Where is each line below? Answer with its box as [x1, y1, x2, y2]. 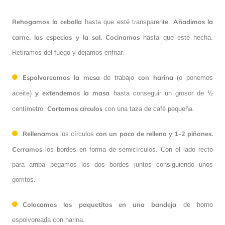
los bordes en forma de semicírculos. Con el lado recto [42, 146, 213, 154]
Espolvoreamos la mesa [23, 73, 104, 82]
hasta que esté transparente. [84, 18, 173, 26]
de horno [183, 201, 213, 209]
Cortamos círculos [47, 104, 102, 113]
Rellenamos [23, 130, 58, 138]
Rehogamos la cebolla [12, 18, 85, 26]
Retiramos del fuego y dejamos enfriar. [12, 49, 124, 57]
